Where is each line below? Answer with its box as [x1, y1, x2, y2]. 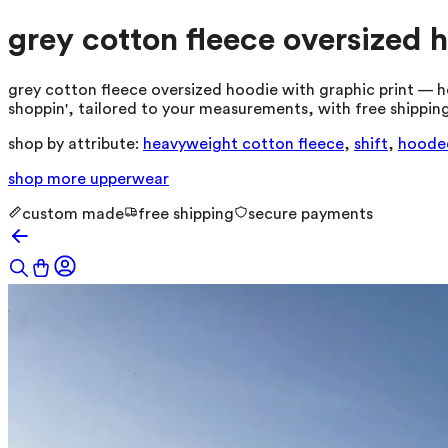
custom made [22, 205, 124, 222]
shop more [8, 170, 90, 187]
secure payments [248, 205, 373, 222]
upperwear [90, 170, 169, 187]
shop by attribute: [8, 135, 139, 152]
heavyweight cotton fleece [143, 135, 344, 152]
